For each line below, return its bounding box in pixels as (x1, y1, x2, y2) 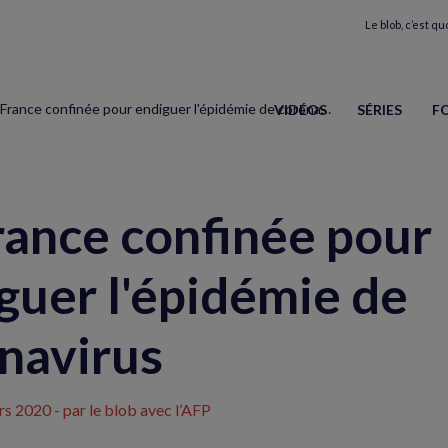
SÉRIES (357, 101, 402, 118)
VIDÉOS (274, 101, 327, 118)
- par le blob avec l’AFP (51, 399, 211, 419)
